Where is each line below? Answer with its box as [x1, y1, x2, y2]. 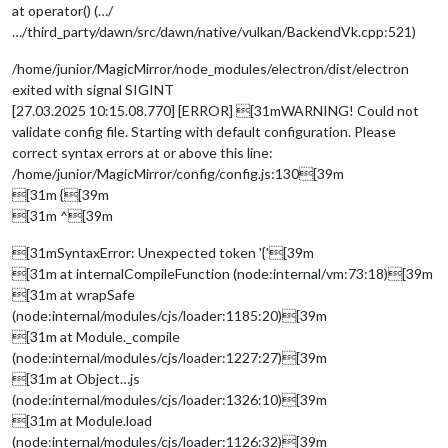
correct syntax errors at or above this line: [12, 143, 273, 161]
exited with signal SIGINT [12, 80, 174, 98]
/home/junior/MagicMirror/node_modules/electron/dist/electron [12, 59, 409, 77]
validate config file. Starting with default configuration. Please [12, 122, 396, 140]
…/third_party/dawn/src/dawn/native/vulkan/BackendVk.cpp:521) [12, 22, 416, 40]
